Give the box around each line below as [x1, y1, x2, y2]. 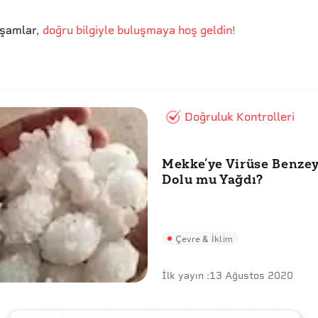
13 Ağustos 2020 [209, 270, 293, 282]
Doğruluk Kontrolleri [185, 109, 295, 124]
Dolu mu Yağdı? [162, 171, 263, 187]
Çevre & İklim [175, 231, 234, 244]
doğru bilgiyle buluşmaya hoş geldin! [40, 23, 236, 37]
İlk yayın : [162, 270, 209, 282]
